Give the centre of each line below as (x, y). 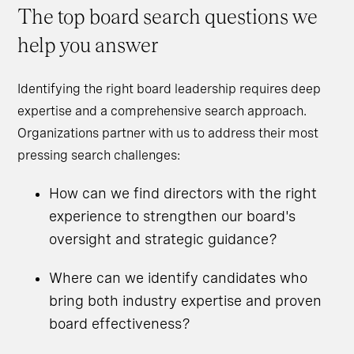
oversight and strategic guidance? (164, 239)
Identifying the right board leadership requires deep (169, 89)
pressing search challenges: (99, 156)
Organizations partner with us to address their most (168, 134)
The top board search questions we (168, 17)
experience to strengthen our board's (173, 217)
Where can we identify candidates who (179, 278)
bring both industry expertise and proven (186, 301)
